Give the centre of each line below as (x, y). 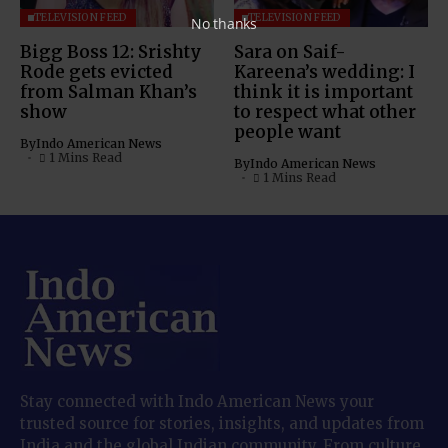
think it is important (323, 92)
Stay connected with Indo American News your (197, 402)
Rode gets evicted (96, 72)
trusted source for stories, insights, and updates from (222, 424)
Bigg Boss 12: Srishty (111, 52)
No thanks (224, 23)
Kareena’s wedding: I (324, 72)
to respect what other (325, 112)
